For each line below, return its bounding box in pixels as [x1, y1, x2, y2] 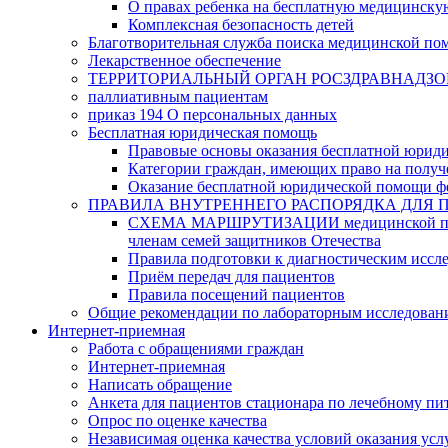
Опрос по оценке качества [88, 411, 267, 429]
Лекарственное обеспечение [88, 51, 281, 69]
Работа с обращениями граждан [88, 339, 304, 357]
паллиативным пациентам [88, 87, 268, 105]
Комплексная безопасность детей [128, 15, 354, 33]
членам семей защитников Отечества [128, 231, 381, 249]
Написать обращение [88, 375, 232, 393]
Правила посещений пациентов [128, 285, 345, 303]
